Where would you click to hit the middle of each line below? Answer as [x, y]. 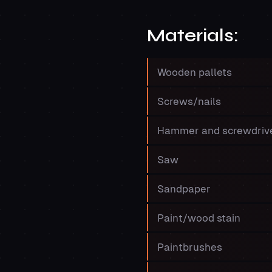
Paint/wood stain [200, 218]
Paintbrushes [192, 247]
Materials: [195, 35]
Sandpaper [185, 189]
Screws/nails [190, 101]
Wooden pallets [196, 72]
